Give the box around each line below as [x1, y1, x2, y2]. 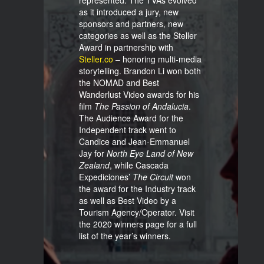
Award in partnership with [79, 41, 173, 53]
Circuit [150, 171, 173, 183]
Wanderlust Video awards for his [79, 88, 199, 100]
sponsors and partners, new [79, 18, 183, 29]
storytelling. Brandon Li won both [79, 65, 201, 77]
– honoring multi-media [113, 53, 202, 65]
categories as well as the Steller [79, 29, 197, 41]
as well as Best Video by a [79, 194, 176, 206]
